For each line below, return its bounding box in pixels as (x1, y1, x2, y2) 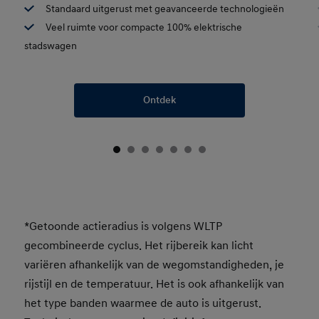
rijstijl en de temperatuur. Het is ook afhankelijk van (24, 276, 285, 291)
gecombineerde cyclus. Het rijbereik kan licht (24, 238, 254, 253)
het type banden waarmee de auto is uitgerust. (24, 296, 262, 310)
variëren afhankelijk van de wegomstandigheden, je (24, 257, 285, 272)
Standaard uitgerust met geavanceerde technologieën (46, 2, 285, 15)
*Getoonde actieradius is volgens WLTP (24, 219, 223, 234)
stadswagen (24, 39, 78, 52)
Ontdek (142, 93, 176, 106)
